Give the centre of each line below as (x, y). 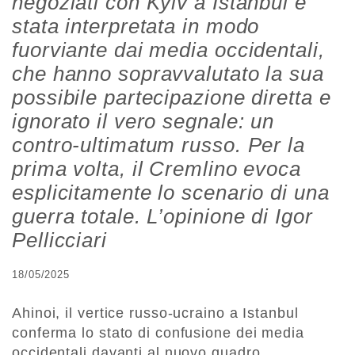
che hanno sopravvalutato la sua (168, 74)
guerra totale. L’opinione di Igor (162, 217)
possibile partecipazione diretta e (172, 98)
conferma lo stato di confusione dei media (158, 333)
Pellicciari (59, 240)
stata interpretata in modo (136, 27)
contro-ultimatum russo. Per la (158, 145)
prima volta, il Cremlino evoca (157, 169)
